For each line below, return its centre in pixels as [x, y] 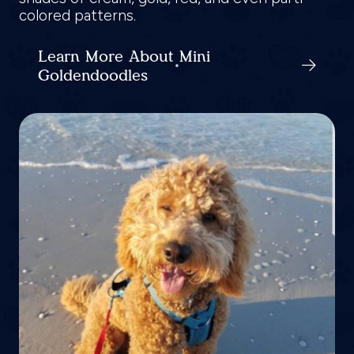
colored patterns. [79, 15]
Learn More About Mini [124, 56]
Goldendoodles [93, 75]
